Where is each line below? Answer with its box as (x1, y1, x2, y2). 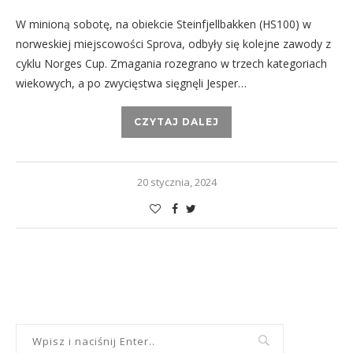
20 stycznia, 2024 (136, 175, 217, 190)
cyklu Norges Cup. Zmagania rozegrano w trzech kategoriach (16, 56, 327, 72)
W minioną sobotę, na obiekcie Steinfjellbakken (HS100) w (16, 17, 311, 32)
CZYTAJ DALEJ (134, 116, 219, 128)
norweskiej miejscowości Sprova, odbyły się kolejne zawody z (16, 36, 331, 52)
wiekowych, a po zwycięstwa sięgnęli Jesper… (16, 76, 247, 91)
